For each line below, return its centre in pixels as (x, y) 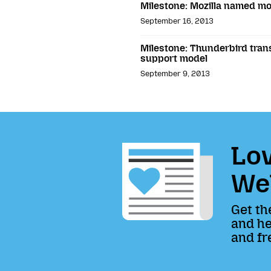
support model (174, 58)
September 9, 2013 (175, 73)
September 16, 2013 (177, 21)
